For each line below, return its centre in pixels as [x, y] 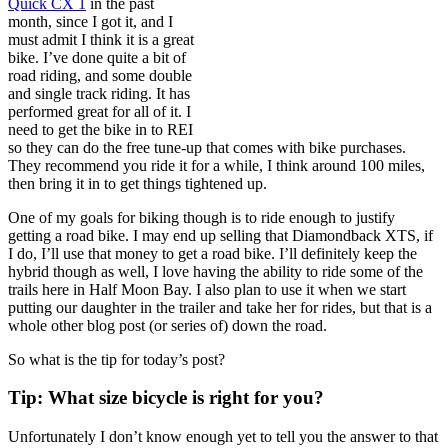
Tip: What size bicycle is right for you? [166, 398]
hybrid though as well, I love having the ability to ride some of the [215, 271]
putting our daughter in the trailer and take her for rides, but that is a [220, 307]
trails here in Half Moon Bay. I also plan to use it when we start [207, 289]
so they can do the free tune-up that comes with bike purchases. [207, 147]
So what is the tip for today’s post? [116, 359]
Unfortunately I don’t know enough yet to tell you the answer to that [223, 437]
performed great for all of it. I [99, 111]
